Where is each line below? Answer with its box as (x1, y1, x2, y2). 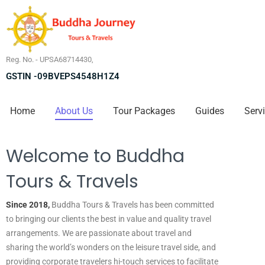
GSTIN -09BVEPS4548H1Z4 (6, 70, 119, 82)
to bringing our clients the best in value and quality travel (6, 214, 211, 224)
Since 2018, (6, 199, 50, 209)
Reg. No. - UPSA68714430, (6, 54, 93, 64)
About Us (55, 105, 93, 117)
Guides (195, 105, 224, 117)
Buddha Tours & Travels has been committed (50, 199, 214, 209)
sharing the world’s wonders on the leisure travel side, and (6, 242, 216, 252)
